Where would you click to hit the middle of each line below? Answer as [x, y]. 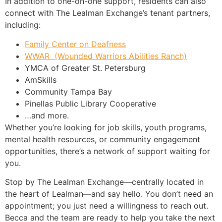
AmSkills [41, 80]
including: [23, 25]
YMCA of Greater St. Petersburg [85, 68]
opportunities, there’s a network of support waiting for [108, 151]
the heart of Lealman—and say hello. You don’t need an [109, 194]
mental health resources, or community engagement [103, 139]
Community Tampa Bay [68, 91]
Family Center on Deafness [75, 44]
